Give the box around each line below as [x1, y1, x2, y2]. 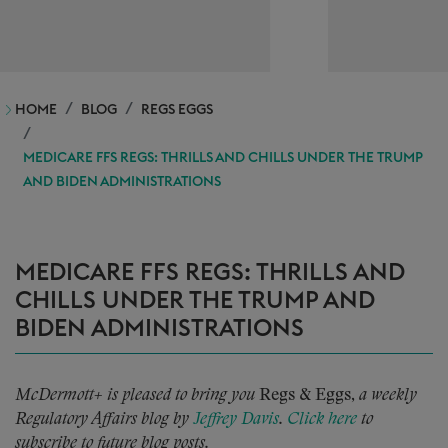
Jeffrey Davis [193, 411, 279, 428]
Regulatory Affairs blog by [15, 411, 193, 428]
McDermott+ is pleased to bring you [15, 387, 259, 404]
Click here [287, 411, 357, 428]
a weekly [359, 387, 417, 404]
